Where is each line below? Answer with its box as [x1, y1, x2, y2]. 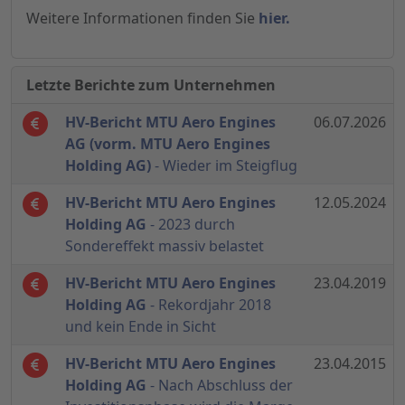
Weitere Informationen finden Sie [26, 8, 259, 29]
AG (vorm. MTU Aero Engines [65, 134, 270, 155]
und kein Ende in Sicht [65, 316, 216, 337]
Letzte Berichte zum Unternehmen [26, 75, 276, 96]
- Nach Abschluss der [146, 375, 293, 396]
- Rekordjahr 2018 [146, 295, 271, 316]
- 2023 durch [146, 214, 235, 235]
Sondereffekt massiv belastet [65, 236, 264, 257]
